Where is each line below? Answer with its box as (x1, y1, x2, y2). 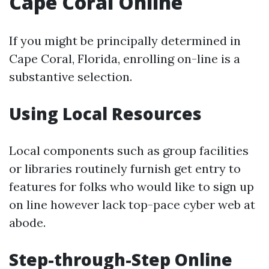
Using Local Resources (9, 102, 202, 125)
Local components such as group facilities (9, 143, 249, 158)
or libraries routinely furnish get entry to (9, 161, 241, 176)
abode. (9, 215, 46, 230)
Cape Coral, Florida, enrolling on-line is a (9, 51, 240, 66)
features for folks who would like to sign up (9, 179, 254, 194)
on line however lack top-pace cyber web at (9, 197, 255, 212)
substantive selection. (9, 69, 132, 84)
